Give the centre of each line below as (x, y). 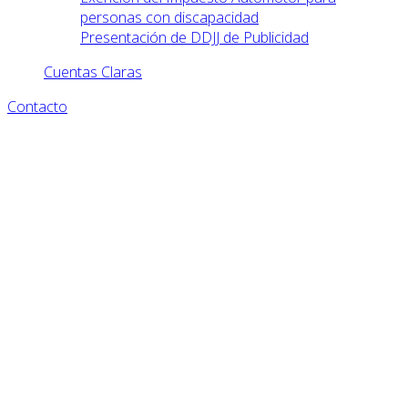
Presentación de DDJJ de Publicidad (194, 38)
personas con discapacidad (169, 18)
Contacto (37, 107)
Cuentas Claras (93, 72)
